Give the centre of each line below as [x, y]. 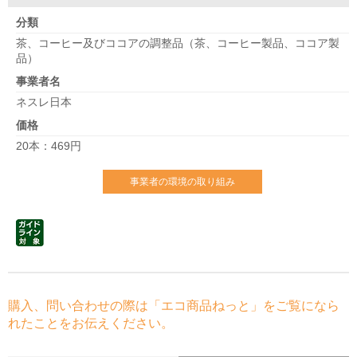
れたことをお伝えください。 [91, 323]
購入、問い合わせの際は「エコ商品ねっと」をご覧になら [174, 306]
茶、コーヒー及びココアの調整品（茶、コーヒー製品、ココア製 [178, 43]
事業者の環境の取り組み [182, 182]
